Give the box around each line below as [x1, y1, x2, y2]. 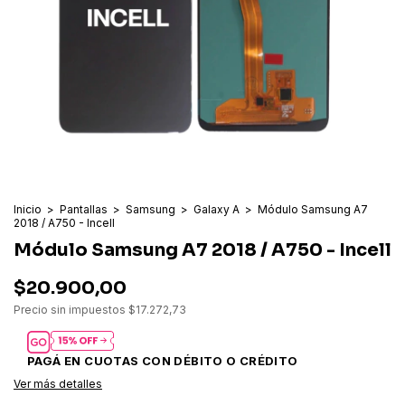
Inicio [14, 202, 42, 216]
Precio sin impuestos [14, 303, 128, 316]
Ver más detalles [14, 377, 102, 391]
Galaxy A [193, 202, 240, 216]
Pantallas [60, 202, 108, 216]
